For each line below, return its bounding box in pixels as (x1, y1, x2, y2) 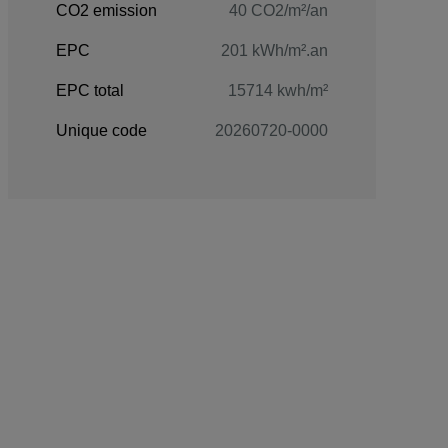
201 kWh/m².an (220, 41, 328, 59)
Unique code (56, 121, 147, 139)
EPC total (56, 81, 124, 99)
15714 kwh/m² (227, 81, 328, 99)
